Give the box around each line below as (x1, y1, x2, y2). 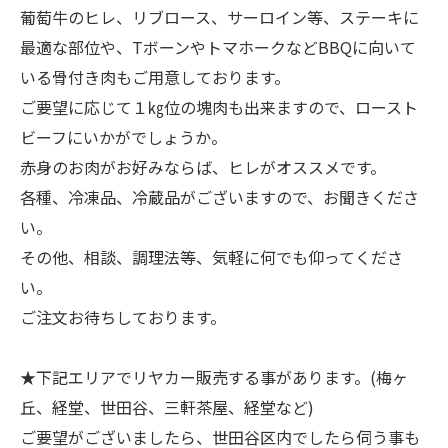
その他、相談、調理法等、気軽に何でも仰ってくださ (20, 245, 403, 269)
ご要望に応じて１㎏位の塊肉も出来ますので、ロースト (20, 95, 418, 119)
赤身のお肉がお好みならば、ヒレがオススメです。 (20, 155, 386, 179)
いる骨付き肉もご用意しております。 (20, 65, 290, 89)
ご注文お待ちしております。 (20, 305, 226, 329)
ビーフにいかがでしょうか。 (20, 125, 227, 149)
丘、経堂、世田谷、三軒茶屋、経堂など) (20, 395, 314, 419)
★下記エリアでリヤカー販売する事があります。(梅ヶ (20, 365, 408, 389)
